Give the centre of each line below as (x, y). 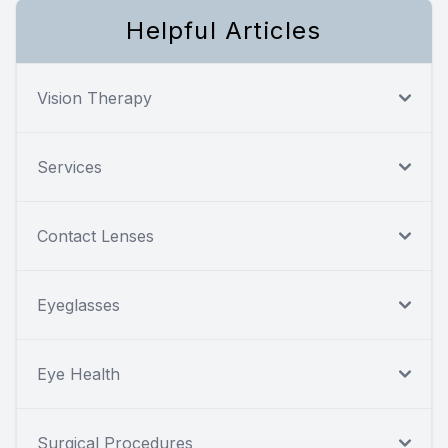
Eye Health (78, 374)
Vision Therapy (94, 98)
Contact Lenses (95, 236)
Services (69, 167)
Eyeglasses (78, 305)
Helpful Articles (224, 31)
